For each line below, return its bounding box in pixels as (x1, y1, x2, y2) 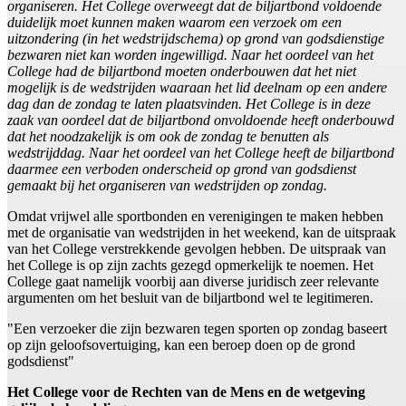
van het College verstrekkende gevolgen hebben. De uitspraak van (7, 241, 386, 257)
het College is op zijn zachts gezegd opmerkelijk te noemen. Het (7, 257, 373, 274)
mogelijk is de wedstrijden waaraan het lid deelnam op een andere (7, 80, 387, 96)
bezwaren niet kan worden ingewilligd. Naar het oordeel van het (7, 47, 373, 63)
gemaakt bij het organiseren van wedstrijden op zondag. (7, 178, 334, 194)
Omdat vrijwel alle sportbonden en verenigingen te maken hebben (7, 208, 383, 225)
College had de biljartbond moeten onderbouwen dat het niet (7, 63, 356, 80)
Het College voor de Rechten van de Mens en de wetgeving (7, 384, 365, 401)
